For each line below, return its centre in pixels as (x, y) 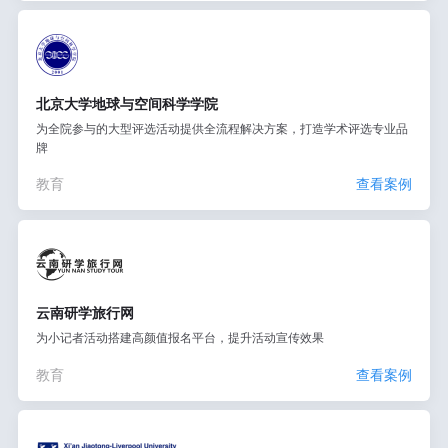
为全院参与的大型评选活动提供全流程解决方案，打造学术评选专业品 (221, 128)
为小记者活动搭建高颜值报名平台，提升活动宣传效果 (179, 338)
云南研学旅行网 (84, 313)
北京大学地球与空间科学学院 (126, 103)
